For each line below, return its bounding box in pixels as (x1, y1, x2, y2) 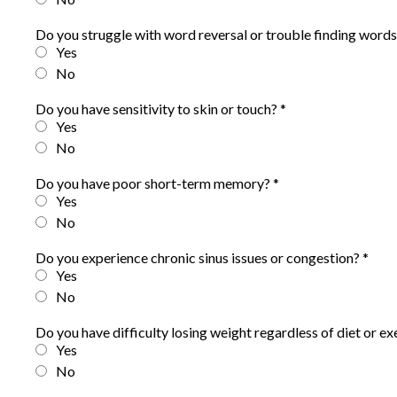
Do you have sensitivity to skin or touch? (35, 100, 280, 117)
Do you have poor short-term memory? (35, 175, 273, 191)
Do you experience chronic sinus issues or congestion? (35, 249, 362, 266)
